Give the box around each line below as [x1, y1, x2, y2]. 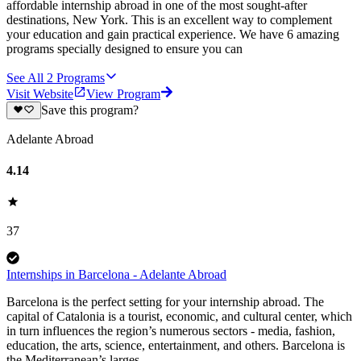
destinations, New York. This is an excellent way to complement [6, 12, 332, 27]
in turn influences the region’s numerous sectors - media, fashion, [6, 324, 335, 338]
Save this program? [40, 102, 139, 117]
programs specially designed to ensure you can [6, 41, 243, 56]
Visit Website [6, 86, 73, 101]
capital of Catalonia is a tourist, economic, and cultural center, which [6, 309, 352, 324]
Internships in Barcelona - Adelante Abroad [6, 268, 226, 282]
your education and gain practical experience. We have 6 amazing [6, 27, 339, 41]
